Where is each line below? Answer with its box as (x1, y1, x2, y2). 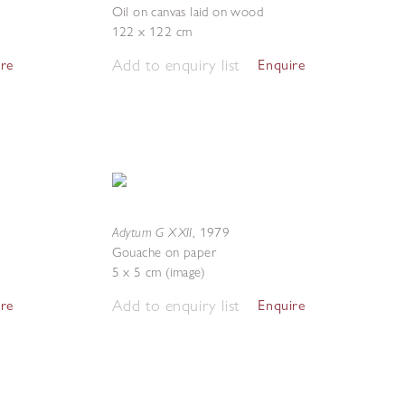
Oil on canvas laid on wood (111, 4, 263, 20)
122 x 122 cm (111, 24, 193, 40)
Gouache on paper (111, 244, 216, 260)
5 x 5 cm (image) (111, 264, 205, 280)
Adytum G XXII (111, 223, 193, 240)
